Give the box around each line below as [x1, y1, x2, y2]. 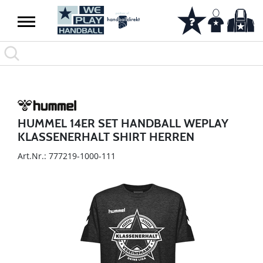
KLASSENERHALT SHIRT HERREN [18, 129, 194, 144]
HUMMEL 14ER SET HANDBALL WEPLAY [18, 116, 228, 130]
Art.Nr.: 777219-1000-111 [18, 150, 116, 161]
